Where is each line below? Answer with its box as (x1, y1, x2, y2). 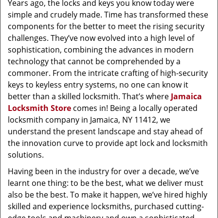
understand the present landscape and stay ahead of (8, 126, 202, 137)
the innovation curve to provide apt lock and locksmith (8, 138, 208, 148)
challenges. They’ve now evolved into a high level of (8, 33, 194, 43)
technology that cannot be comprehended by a (8, 56, 181, 67)
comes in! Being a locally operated (71, 103, 198, 113)
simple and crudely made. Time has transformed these (8, 9, 208, 20)
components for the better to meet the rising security (8, 21, 204, 32)
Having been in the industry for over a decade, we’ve (8, 166, 199, 177)
